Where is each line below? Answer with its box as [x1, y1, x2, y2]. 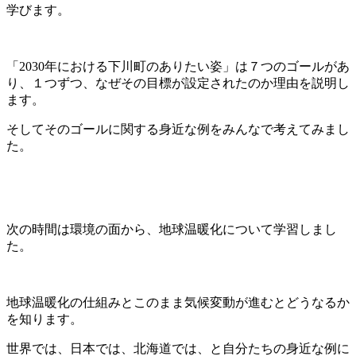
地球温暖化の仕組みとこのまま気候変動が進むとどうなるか [6, 296, 350, 310]
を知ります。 [6, 312, 83, 327]
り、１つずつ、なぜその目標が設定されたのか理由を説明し [6, 76, 350, 91]
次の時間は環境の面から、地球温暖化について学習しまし [6, 222, 337, 237]
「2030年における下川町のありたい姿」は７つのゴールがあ [6, 60, 350, 74]
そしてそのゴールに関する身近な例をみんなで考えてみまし [6, 122, 350, 137]
